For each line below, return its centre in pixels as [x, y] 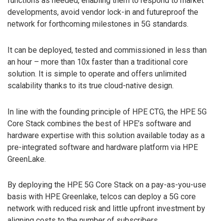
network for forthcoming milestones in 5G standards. [98, 24]
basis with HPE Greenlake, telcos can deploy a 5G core [102, 197]
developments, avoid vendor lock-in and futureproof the [103, 12]
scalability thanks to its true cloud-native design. [91, 85]
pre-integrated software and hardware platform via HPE [103, 147]
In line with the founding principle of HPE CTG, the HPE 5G [107, 111]
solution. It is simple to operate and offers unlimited [97, 74]
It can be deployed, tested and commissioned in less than [107, 50]
